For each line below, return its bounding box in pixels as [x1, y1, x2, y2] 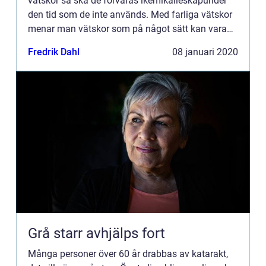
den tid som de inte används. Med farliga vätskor [28, 9, 232, 20]
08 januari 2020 [172, 46, 238, 58]
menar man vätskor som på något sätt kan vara [28, 23, 227, 34]
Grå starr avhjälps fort [28, 225, 165, 242]
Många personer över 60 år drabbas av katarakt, [28, 248, 228, 259]
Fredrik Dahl [28, 46, 80, 58]
